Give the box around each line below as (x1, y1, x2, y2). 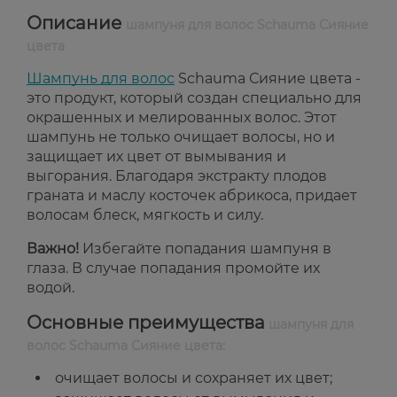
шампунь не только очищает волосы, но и (27, 128, 335, 146)
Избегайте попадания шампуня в (79, 240, 331, 258)
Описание (27, 12, 126, 35)
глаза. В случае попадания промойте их (27, 260, 320, 277)
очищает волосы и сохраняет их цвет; (55, 370, 332, 387)
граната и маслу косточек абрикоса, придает (27, 187, 357, 205)
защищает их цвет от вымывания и (27, 148, 286, 166)
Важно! (27, 240, 79, 258)
